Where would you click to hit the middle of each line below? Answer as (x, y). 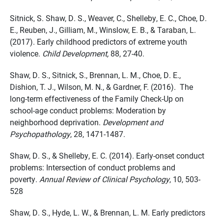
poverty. (24, 179)
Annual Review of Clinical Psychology (103, 179)
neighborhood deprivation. (56, 122)
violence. (26, 53)
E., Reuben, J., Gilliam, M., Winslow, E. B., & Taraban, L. (103, 30)
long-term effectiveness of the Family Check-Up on (97, 98)
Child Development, (75, 53)
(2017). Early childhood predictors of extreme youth (98, 41)
